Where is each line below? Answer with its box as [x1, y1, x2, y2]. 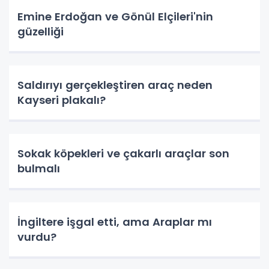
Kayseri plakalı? [17, 92, 106, 107]
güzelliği [17, 23, 64, 39]
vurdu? [17, 229, 56, 244]
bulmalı [17, 160, 60, 176]
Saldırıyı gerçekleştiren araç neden [17, 77, 213, 92]
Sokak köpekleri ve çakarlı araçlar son [17, 145, 229, 161]
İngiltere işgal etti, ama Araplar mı [17, 214, 212, 229]
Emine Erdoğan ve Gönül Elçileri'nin [17, 8, 213, 24]
